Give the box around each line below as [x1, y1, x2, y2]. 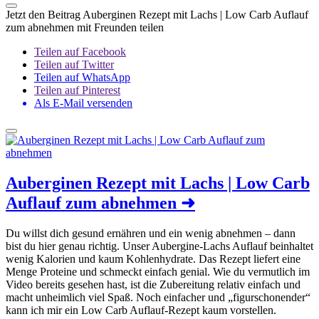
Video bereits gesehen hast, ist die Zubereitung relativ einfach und [6, 278, 300, 291]
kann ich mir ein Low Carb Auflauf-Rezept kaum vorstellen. [6, 303, 276, 316]
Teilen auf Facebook [34, 45, 126, 58]
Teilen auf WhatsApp [34, 70, 130, 83]
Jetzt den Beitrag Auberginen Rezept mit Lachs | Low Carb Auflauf [6, 8, 308, 21]
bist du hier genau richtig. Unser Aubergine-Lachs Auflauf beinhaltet [6, 239, 313, 252]
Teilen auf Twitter [34, 58, 114, 70]
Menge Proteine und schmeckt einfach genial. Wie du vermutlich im [6, 265, 310, 278]
